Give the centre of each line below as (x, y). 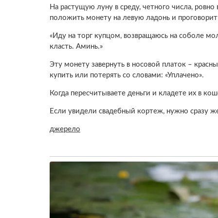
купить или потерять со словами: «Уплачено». (127, 75)
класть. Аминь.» (76, 46)
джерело (65, 129)
